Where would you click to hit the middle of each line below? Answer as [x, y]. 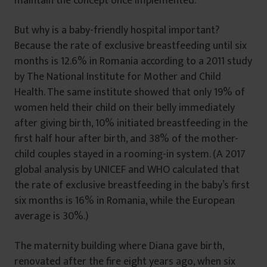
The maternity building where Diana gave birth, [119, 246]
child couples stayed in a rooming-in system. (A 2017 [130, 155]
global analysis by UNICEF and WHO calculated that [127, 170]
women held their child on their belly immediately [125, 108]
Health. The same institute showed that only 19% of [130, 93]
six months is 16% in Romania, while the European [125, 201]
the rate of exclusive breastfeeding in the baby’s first [132, 186]
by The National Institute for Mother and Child [118, 77]
